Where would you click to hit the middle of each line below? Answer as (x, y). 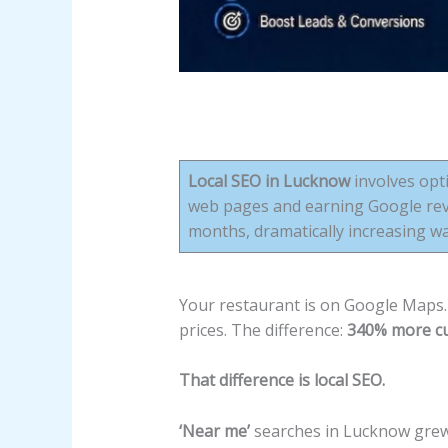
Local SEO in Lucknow (268, 180)
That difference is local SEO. (281, 380)
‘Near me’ (214, 430)
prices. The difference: (262, 329)
